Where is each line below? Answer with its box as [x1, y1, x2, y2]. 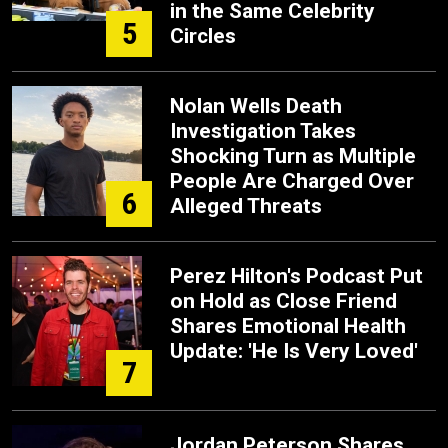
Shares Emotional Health [170, 314, 406, 338]
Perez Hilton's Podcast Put [170, 264, 423, 288]
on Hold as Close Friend [170, 289, 397, 313]
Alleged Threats [170, 194, 322, 218]
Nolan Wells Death [170, 94, 342, 118]
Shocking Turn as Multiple [170, 144, 416, 168]
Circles [170, 24, 236, 48]
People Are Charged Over [170, 169, 414, 193]
